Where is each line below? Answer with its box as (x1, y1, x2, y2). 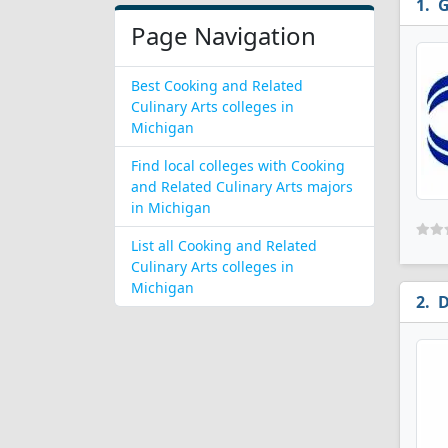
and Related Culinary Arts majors (131, 177, 353, 196)
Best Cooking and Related (131, 76, 303, 95)
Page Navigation (131, 19, 316, 52)
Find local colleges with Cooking (131, 156, 345, 175)
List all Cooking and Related (131, 236, 317, 255)
